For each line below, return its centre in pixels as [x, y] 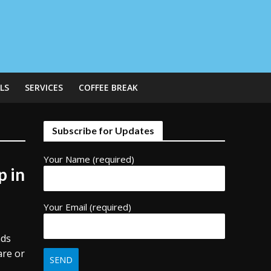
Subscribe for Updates [103, 130]
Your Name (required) [89, 159]
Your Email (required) [88, 207]
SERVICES [44, 87]
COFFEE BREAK [108, 87]
